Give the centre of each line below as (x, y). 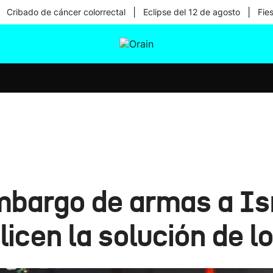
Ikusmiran (136, 69)
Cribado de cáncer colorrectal (66, 12)
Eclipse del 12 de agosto (191, 12)
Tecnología (138, 101)
